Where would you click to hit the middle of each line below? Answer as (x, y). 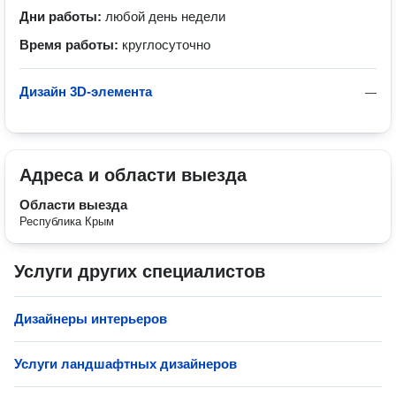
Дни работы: (62, 16)
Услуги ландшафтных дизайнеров (126, 364)
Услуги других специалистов (140, 271)
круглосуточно (166, 45)
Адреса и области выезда (133, 175)
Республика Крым (67, 221)
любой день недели (165, 16)
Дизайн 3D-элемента (86, 91)
